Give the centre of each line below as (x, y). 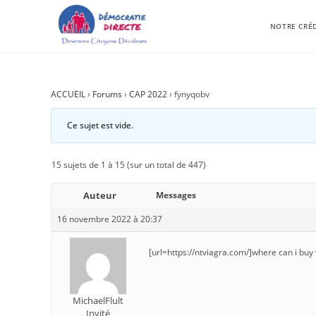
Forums (107, 94)
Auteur (99, 195)
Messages (176, 195)
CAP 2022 (148, 94)
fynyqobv (192, 94)
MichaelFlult (98, 300)
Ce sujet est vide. (100, 125)
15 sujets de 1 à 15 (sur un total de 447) (129, 165)
